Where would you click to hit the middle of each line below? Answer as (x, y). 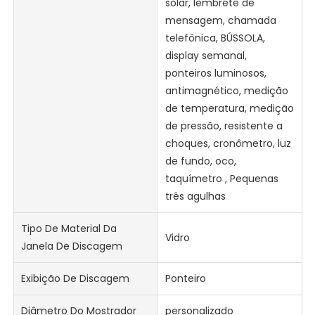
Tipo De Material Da (69, 229)
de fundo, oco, (200, 161)
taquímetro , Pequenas (221, 179)
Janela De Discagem (72, 246)
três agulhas (195, 197)
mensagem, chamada (220, 21)
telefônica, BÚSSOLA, (215, 38)
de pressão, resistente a (224, 126)
